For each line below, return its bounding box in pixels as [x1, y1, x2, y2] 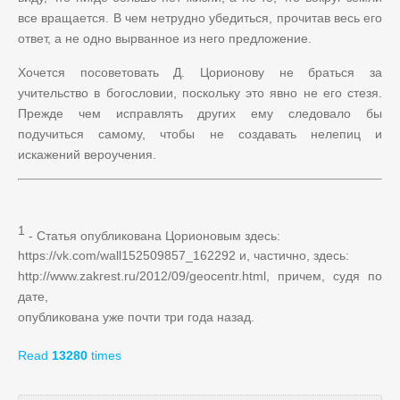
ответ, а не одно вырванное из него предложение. [18, 30, 312, 46]
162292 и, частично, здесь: [193, 248, 349, 263]
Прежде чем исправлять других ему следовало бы [18, 105, 382, 121]
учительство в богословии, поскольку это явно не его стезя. [18, 85, 382, 100]
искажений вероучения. [18, 146, 160, 162]
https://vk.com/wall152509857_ [18, 248, 193, 263]
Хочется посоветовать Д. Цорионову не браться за [18, 64, 382, 79]
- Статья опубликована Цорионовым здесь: [25, 228, 280, 243]
